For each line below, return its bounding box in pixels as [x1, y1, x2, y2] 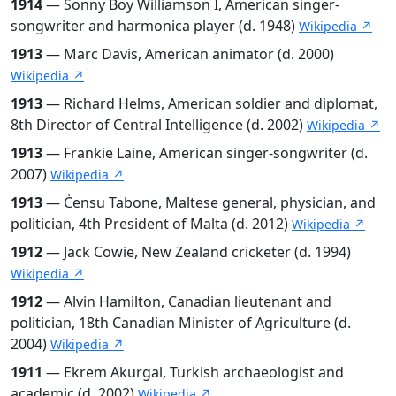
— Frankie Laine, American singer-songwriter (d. [42, 142, 368, 163]
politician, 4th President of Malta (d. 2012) [11, 213, 292, 233]
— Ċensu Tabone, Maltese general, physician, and [42, 192, 376, 212]
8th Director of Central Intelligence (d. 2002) [11, 114, 307, 134]
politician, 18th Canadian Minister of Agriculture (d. [11, 312, 351, 332]
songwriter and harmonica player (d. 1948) [11, 15, 299, 35]
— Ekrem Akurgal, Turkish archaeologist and [42, 362, 344, 382]
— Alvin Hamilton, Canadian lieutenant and [42, 291, 331, 311]
